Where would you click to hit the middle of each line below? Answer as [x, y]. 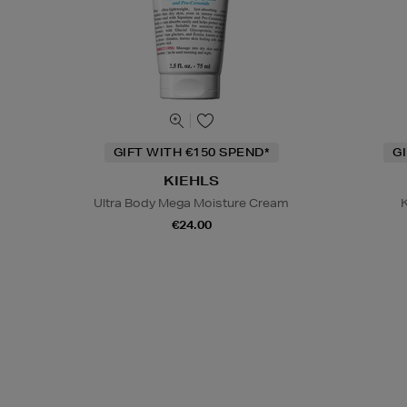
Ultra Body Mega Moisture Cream [192, 203]
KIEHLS [192, 181]
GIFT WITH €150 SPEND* [191, 153]
